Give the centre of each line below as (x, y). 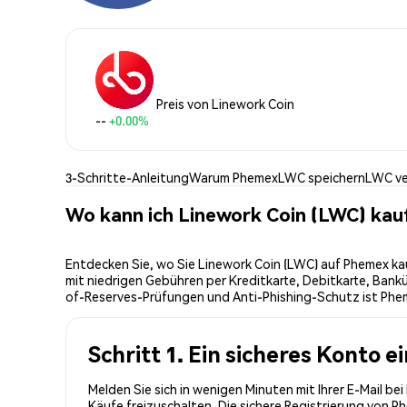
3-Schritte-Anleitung (127, 177)
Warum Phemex (233, 177)
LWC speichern (322, 177)
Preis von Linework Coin (225, 103)
